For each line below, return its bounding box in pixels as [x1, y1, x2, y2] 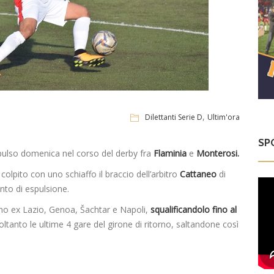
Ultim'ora [207, 111, 240, 122]
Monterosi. [196, 147, 239, 160]
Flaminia [154, 147, 187, 160]
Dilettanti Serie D [145, 111, 203, 122]
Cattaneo [180, 168, 217, 180]
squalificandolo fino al [150, 204, 237, 216]
